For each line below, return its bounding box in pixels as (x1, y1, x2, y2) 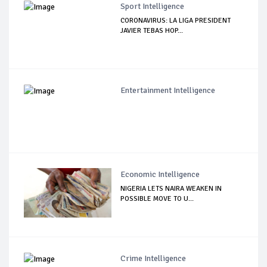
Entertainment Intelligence (120, 85, 216, 95)
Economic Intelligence (120, 169, 200, 179)
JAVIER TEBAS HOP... (120, 26, 184, 35)
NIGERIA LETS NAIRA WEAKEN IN (120, 184, 222, 193)
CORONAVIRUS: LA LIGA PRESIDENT (120, 15, 231, 25)
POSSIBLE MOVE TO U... (120, 194, 194, 203)
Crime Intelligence (120, 253, 187, 263)
